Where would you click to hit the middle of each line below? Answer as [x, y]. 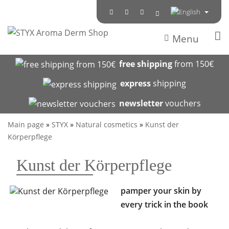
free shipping [146, 64]
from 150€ [193, 64]
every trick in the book [164, 204]
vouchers [182, 103]
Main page [26, 124]
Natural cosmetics [107, 124]
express [135, 84]
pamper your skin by [161, 190]
